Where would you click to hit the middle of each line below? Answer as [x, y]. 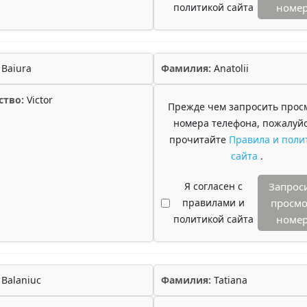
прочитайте [199, 139]
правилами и [213, 202]
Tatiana [229, 280]
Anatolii [230, 68]
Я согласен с [213, 186]
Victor [38, 100]
